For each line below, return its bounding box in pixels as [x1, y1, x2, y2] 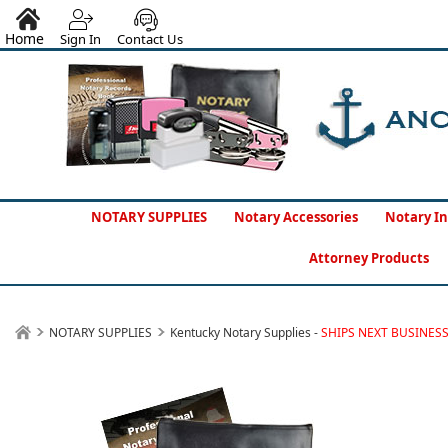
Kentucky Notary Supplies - [170, 324, 321, 341]
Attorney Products [308, 249, 429, 267]
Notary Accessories [234, 208, 358, 226]
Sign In [60, 30, 101, 48]
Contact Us [117, 30, 183, 48]
